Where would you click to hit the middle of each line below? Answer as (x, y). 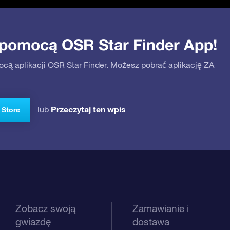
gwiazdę (33, 222)
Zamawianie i (161, 208)
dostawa (151, 222)
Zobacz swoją (45, 208)
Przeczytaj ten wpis (88, 109)
